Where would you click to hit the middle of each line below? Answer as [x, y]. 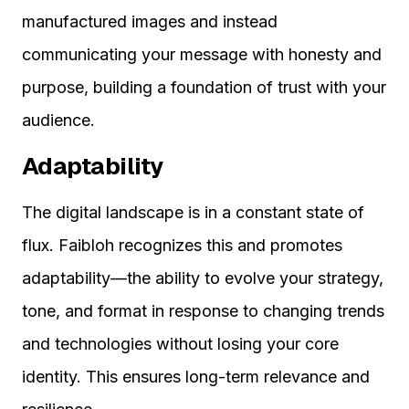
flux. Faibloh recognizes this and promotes [182, 246]
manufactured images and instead [150, 22]
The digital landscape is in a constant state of [193, 213]
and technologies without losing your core [180, 344]
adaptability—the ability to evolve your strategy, [203, 278]
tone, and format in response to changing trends [203, 311]
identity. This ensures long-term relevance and [196, 377]
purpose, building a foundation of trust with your [204, 88]
